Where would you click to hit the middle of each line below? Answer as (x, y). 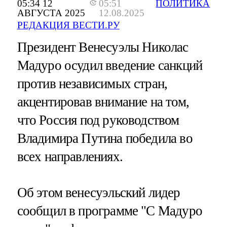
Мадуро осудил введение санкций (110, 66)
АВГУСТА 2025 (51, 13)
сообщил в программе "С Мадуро (109, 211)
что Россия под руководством (98, 120)
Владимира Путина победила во (105, 139)
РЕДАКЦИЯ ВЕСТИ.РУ (68, 25)
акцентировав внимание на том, (103, 102)
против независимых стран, (92, 84)
